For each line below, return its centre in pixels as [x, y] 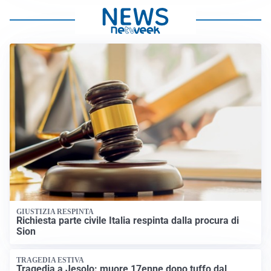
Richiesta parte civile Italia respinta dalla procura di [128, 221]
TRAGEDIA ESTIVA [51, 260]
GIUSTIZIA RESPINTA [55, 212]
